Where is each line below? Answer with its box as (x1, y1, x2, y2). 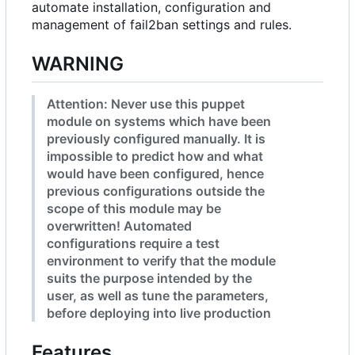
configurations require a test (47, 235, 219, 252)
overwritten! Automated (47, 218, 192, 235)
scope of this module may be (47, 200, 221, 217)
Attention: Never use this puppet (47, 96, 245, 113)
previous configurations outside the (47, 183, 265, 200)
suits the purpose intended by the (47, 270, 252, 287)
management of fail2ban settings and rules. (32, 16, 292, 32)
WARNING (32, 52, 124, 75)
